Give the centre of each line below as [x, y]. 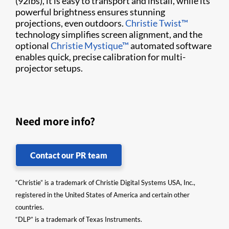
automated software [170, 45]
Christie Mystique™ [90, 45]
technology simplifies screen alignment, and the [109, 34]
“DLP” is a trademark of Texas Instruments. [79, 219]
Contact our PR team [69, 155]
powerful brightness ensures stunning [90, 12]
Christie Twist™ [157, 23]
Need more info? [55, 121]
